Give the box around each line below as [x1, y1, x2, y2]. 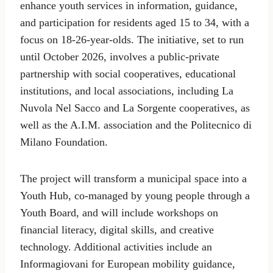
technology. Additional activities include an [20, 241, 212, 253]
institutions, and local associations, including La [20, 85, 233, 97]
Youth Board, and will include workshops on [20, 207, 218, 219]
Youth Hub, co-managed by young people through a [20, 190, 250, 202]
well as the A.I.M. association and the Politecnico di [20, 119, 252, 132]
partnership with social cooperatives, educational [20, 68, 236, 80]
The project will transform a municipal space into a [20, 172, 247, 185]
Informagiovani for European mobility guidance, [20, 258, 235, 271]
